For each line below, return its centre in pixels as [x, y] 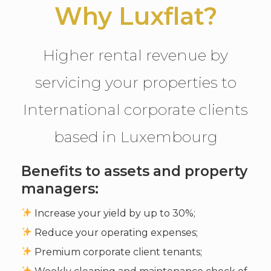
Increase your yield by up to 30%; [114, 213]
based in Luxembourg [135, 136]
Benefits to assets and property [134, 171]
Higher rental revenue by [135, 55]
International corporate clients [135, 109]
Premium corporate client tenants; [117, 252]
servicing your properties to [135, 82]
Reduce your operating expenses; [115, 232]
